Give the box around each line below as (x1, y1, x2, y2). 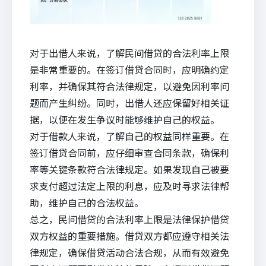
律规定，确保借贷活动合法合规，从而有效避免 (30, 245, 229, 260)
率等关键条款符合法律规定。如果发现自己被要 (30, 162, 229, 177)
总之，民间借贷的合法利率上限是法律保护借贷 (30, 212, 229, 227)
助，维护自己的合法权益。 (30, 195, 144, 210)
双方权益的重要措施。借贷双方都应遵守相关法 (30, 229, 229, 243)
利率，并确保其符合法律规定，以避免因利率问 (30, 79, 229, 94)
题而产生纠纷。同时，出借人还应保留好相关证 (30, 96, 229, 110)
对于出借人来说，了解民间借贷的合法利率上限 (30, 46, 229, 61)
